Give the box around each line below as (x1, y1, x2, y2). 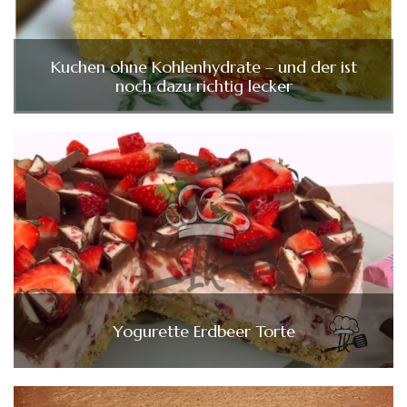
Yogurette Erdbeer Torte (112, 320, 295, 342)
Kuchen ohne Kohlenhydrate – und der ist (50, 55, 357, 77)
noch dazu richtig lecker (114, 74, 293, 96)
